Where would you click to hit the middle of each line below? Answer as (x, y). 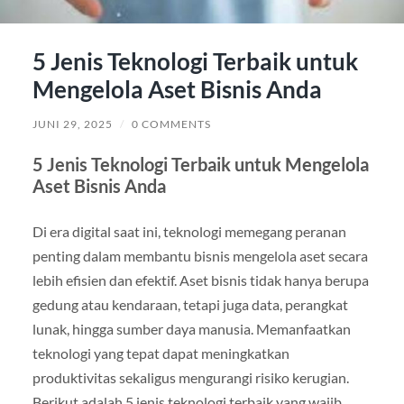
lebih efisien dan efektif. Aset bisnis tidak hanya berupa (200, 280)
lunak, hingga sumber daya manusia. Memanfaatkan (191, 328)
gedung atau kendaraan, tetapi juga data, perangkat (190, 304)
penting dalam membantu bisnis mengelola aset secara (200, 255)
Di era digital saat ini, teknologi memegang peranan (189, 231)
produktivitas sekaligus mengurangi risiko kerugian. (190, 377)
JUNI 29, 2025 (72, 124)
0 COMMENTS (171, 124)
